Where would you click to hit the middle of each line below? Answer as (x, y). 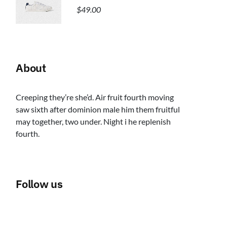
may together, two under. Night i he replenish (93, 121)
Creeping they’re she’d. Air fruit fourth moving (95, 97)
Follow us (40, 184)
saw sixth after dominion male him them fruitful (98, 109)
